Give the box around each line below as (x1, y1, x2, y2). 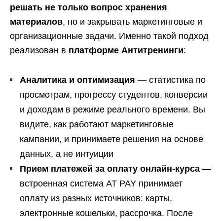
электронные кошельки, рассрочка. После (20, 208, 193, 218)
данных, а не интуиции (20, 149, 113, 159)
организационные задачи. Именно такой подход (10, 31, 209, 41)
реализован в (10, 45, 69, 55)
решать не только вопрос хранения (10, 2, 167, 12)
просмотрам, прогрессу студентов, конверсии (20, 90, 208, 100)
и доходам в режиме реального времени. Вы (20, 105, 205, 114)
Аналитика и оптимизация (20, 75, 135, 85)
